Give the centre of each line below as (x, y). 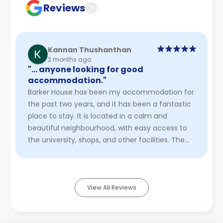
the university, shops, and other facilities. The (106, 140)
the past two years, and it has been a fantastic (110, 104)
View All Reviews (111, 187)
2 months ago (69, 59)
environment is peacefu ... (74, 152)
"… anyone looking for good (86, 69)
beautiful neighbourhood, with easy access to (108, 128)
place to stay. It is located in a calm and (98, 116)
